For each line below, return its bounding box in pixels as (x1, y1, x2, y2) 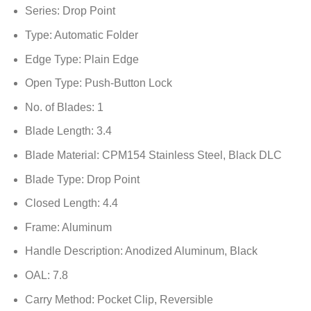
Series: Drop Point (24, 5, 115, 17)
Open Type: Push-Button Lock (24, 77, 172, 90)
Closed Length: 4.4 (24, 197, 118, 210)
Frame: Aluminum (24, 221, 112, 233)
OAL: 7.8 (24, 269, 68, 282)
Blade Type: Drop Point (24, 173, 140, 185)
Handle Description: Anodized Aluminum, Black (24, 245, 258, 258)
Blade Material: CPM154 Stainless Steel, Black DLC (24, 149, 282, 162)
